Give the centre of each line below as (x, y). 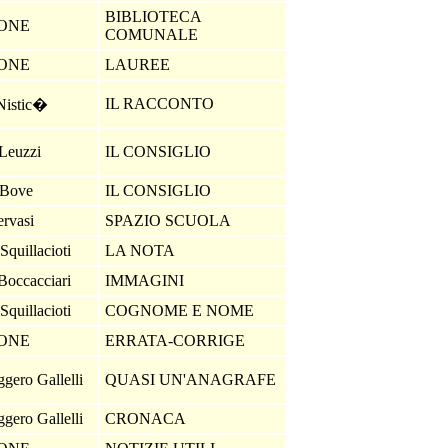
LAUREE (139, 64)
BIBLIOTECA (153, 16)
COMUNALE (153, 34)
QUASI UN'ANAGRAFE (192, 379)
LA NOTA (142, 250)
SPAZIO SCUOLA (170, 220)
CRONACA (147, 418)
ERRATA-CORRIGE (177, 340)
